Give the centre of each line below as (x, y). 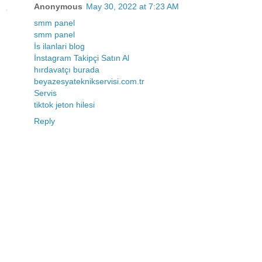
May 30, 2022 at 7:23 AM (132, 7)
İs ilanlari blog (59, 46)
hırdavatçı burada (67, 70)
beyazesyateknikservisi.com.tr (89, 82)
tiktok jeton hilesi (64, 105)
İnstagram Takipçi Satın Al (82, 58)
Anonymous (58, 7)
